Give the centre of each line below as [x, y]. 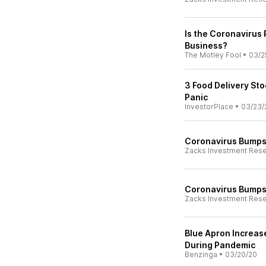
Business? [206, 45]
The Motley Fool [213, 55]
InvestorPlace [209, 107]
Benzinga [201, 254]
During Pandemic [220, 245]
